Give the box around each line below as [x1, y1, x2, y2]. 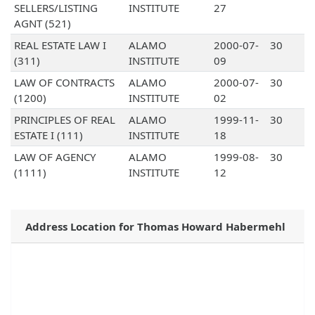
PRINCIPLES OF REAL [13, 112, 115, 127]
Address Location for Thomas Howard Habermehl [25, 219, 285, 234]
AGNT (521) [13, 16, 71, 31]
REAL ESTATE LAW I [13, 38, 106, 53]
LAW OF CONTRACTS [13, 75, 115, 90]
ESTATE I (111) [13, 128, 83, 143]
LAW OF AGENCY [13, 150, 96, 165]
